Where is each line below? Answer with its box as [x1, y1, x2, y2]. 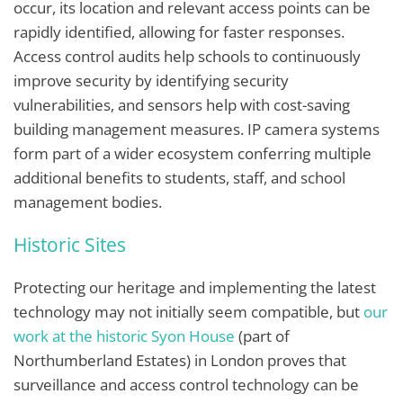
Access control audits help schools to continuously [13, 45, 361, 67]
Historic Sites [13, 232, 126, 258]
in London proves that [191, 350, 346, 372]
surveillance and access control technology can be [13, 374, 359, 396]
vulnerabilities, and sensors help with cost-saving [13, 94, 350, 115]
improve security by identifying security [13, 69, 289, 91]
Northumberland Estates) [13, 350, 191, 372]
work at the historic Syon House [13, 326, 235, 347]
